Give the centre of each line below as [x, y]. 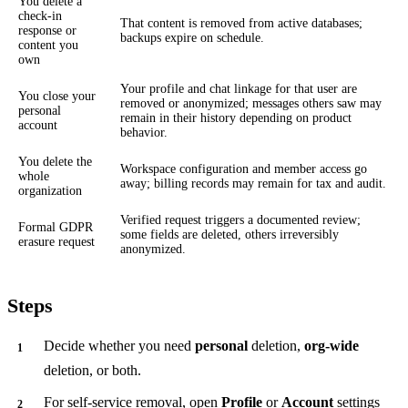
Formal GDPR [56, 227]
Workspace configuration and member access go [244, 168]
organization [50, 190]
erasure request [56, 241]
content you [48, 45]
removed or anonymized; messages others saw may [251, 103]
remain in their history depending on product [236, 117]
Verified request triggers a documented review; [240, 219]
